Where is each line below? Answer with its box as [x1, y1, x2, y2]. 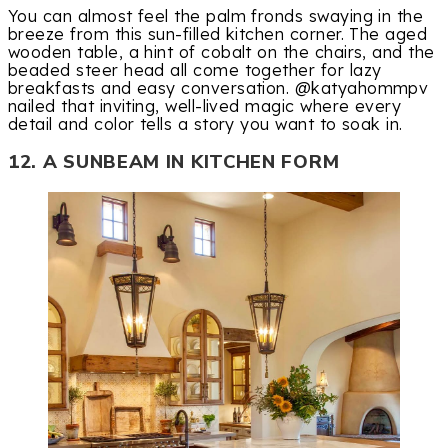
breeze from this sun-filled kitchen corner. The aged [8, 23, 428, 44]
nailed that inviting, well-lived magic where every [8, 95, 402, 116]
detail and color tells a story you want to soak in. [8, 113, 403, 134]
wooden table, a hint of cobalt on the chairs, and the [8, 41, 435, 62]
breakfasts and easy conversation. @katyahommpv [8, 77, 429, 98]
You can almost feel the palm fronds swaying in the [8, 5, 424, 26]
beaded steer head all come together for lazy [8, 59, 382, 80]
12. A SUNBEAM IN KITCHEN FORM [8, 148, 340, 175]
